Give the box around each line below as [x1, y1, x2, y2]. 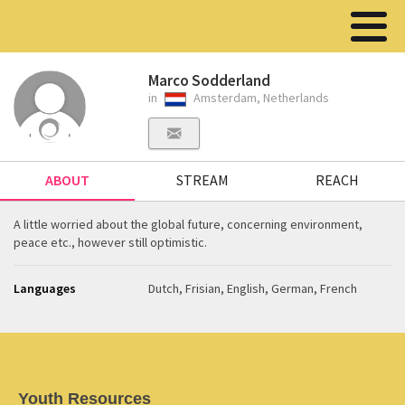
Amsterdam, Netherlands [191, 89, 330, 106]
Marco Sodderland [148, 71, 271, 90]
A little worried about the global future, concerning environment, [14, 216, 363, 232]
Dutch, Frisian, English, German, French [148, 280, 358, 297]
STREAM [175, 171, 229, 189]
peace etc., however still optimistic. [14, 234, 207, 250]
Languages [14, 280, 76, 297]
